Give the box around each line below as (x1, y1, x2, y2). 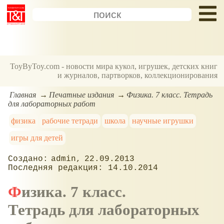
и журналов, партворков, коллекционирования (57, 71, 218, 80)
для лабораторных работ (8, 99, 95, 108)
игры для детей (11, 133, 63, 142)
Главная (9, 90, 36, 99)
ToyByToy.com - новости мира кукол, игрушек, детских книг (10, 62, 218, 71)
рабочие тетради (42, 116, 98, 125)
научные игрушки (131, 116, 193, 125)
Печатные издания (48, 90, 114, 99)
